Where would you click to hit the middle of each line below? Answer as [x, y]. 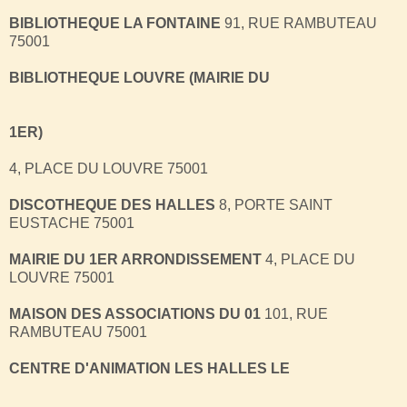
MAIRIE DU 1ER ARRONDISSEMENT [135, 259]
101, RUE [294, 313]
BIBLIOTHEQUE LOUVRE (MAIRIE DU [139, 77]
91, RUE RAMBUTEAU [299, 23]
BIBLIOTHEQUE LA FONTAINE [115, 23]
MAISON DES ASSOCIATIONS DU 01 [135, 313]
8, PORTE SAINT [274, 204]
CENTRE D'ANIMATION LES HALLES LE [149, 368]
